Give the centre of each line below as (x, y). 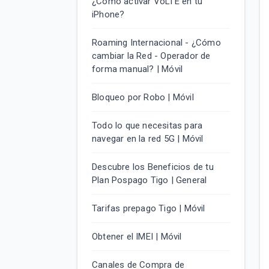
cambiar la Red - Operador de (151, 56)
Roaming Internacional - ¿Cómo (156, 43)
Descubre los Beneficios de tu (153, 167)
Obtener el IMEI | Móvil (137, 237)
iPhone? (108, 14)
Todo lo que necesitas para (147, 125)
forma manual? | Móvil (138, 69)
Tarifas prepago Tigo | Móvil (149, 208)
